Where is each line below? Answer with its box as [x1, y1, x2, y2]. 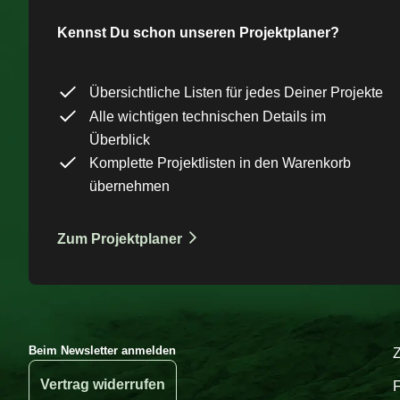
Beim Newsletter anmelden [29, 343, 176, 357]
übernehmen [89, 179, 170, 195]
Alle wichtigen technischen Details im [89, 109, 326, 125]
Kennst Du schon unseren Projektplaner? [57, 25, 339, 41]
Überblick [89, 132, 150, 148]
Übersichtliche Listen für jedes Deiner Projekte [89, 85, 383, 101]
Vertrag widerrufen [40, 377, 165, 393]
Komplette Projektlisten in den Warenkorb [89, 155, 351, 171]
